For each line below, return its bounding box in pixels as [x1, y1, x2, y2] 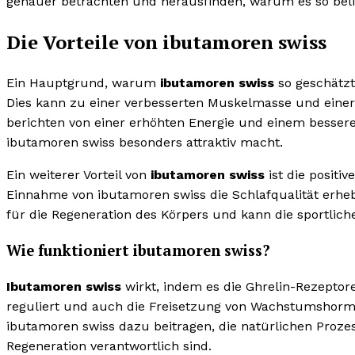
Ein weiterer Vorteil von [6, 166, 151, 182]
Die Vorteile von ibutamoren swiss [6, 29, 326, 55]
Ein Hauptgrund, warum [6, 74, 160, 90]
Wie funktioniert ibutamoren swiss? [6, 240, 270, 260]
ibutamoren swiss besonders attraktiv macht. [6, 134, 283, 150]
